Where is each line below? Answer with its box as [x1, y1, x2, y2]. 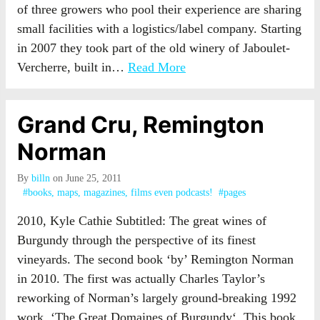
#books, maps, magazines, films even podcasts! [23, 187, 213, 198]
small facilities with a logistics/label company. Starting [17, 21, 301, 36]
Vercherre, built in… [17, 60, 128, 74]
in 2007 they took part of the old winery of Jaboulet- [17, 41, 290, 55]
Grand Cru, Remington [17, 111, 264, 139]
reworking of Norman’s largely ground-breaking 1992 [17, 291, 296, 305]
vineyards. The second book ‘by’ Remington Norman [17, 252, 294, 266]
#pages [219, 187, 246, 198]
